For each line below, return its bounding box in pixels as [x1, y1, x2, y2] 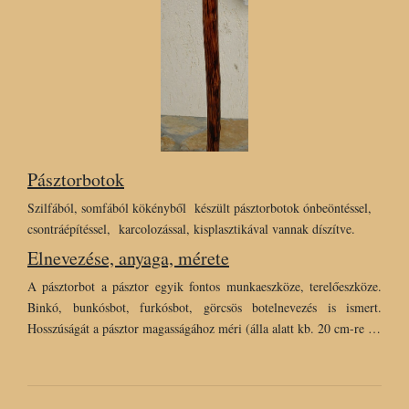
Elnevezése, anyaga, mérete [27, 246, 229, 271]
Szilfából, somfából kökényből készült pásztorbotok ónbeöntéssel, [27, 199, 372, 217]
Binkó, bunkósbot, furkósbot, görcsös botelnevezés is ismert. [27, 299, 382, 317]
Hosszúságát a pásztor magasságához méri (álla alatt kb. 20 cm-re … [27, 320, 381, 338]
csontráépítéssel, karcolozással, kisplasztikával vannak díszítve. [27, 220, 355, 238]
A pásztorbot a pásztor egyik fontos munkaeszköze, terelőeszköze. [27, 278, 382, 296]
